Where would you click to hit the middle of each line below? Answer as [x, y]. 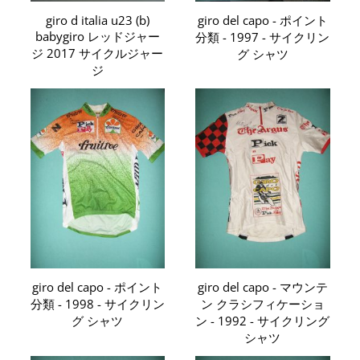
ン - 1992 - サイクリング [263, 320]
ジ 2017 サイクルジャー [98, 53]
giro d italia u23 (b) [97, 20]
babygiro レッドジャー [97, 36]
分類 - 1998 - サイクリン [97, 303]
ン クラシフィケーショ [262, 303]
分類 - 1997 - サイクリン [263, 37]
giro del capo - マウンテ [262, 286]
